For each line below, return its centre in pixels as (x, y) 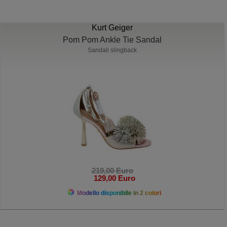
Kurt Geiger (112, 27)
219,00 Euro (112, 171)
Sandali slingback (112, 50)
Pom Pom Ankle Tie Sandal (112, 40)
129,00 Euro (112, 178)
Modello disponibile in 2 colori (118, 193)
